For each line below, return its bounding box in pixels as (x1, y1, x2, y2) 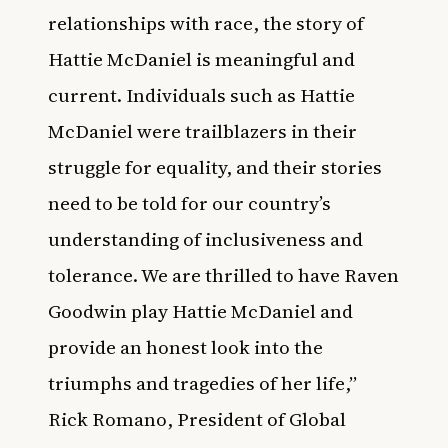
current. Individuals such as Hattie (48, 82, 355, 108)
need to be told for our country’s (48, 190, 331, 216)
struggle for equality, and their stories (48, 154, 382, 180)
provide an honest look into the (48, 334, 323, 360)
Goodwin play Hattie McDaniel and (48, 298, 353, 324)
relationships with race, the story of (48, 10, 364, 36)
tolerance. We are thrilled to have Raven (48, 262, 399, 288)
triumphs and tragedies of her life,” (48, 370, 357, 396)
